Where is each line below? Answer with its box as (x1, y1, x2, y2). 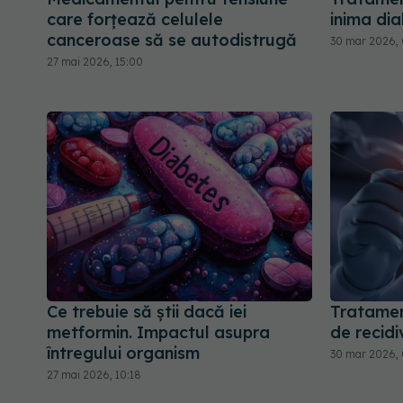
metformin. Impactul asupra (47, 322, 270, 344)
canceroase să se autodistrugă (47, 29, 297, 50)
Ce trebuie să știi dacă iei (47, 301, 246, 323)
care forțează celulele (47, 8, 223, 30)
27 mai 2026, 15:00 (47, 54, 143, 68)
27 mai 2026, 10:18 (47, 368, 141, 382)
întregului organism (47, 343, 200, 364)
